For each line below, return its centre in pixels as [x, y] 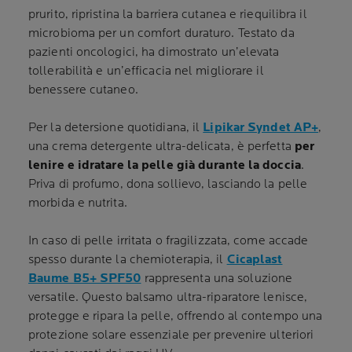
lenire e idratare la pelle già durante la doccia [165, 165]
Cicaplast [255, 260]
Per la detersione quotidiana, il [116, 128]
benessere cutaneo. [83, 90]
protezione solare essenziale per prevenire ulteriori [171, 335]
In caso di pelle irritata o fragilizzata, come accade [169, 241]
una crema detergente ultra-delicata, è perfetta [161, 147]
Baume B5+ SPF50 [85, 279]
